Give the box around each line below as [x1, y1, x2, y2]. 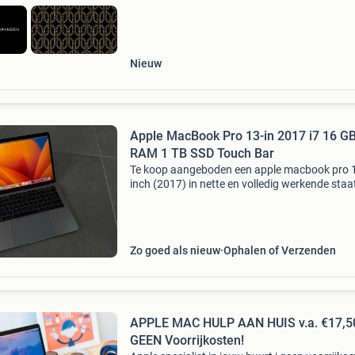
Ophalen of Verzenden [223, 244, 336, 257]
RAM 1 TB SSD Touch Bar [129, 146, 274, 161]
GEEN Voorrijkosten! [129, 333, 244, 348]
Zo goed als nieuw [129, 244, 220, 257]
